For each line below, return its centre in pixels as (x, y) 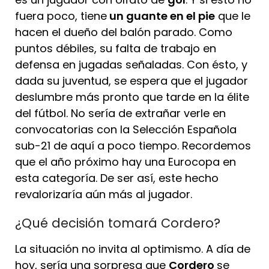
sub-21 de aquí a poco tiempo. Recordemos (133, 145)
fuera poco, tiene (61, 16)
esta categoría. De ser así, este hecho (117, 178)
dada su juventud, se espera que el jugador (131, 80)
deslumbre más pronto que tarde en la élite (132, 97)
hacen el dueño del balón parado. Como (124, 32)
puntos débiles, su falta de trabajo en (116, 48)
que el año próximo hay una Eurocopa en (125, 162)
